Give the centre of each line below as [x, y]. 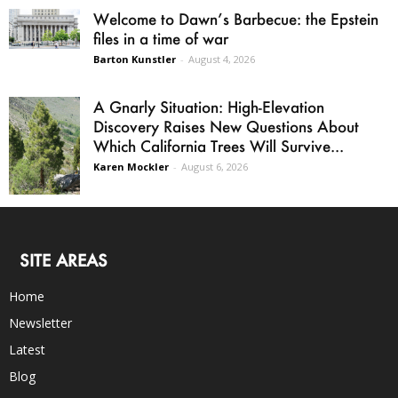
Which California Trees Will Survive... [219, 145]
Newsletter [40, 322]
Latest [27, 349]
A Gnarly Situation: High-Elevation [209, 106]
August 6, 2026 [215, 166]
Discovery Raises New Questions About [226, 126]
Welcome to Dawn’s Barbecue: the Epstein [236, 18]
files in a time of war [161, 38]
